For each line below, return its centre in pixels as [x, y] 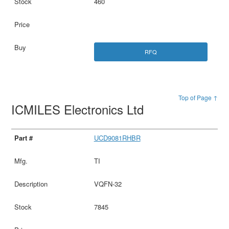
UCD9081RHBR [117, 138]
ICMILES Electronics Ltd [79, 109]
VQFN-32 [108, 184]
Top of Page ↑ [198, 97]
